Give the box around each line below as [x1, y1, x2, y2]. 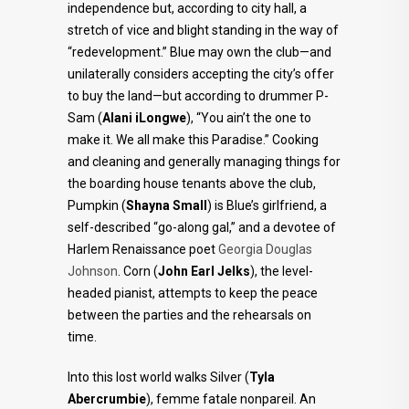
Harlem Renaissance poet [68, 242, 218, 257]
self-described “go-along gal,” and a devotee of [68, 220, 336, 235]
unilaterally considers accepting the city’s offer [68, 67, 334, 81]
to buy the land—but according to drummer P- [68, 89, 329, 103]
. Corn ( [118, 264, 158, 278]
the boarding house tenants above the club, [68, 176, 316, 191]
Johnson [68, 264, 118, 278]
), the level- [250, 264, 313, 278]
